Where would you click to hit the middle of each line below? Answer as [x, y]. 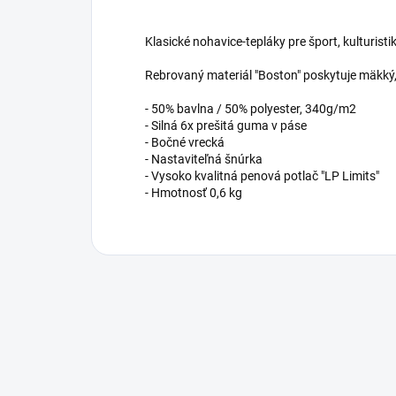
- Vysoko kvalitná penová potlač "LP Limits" [262, 176]
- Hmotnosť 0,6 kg [194, 193]
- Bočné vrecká [185, 142]
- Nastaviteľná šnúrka [204, 159]
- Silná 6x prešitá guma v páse [226, 126]
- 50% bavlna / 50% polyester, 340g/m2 [251, 109]
